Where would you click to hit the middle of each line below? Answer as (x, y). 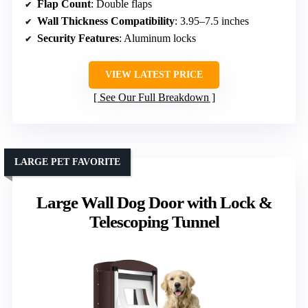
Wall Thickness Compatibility (106, 21)
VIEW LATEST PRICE (154, 74)
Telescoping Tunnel (154, 221)
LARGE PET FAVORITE (67, 162)
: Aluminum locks (157, 38)
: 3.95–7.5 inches (212, 21)
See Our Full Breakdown (154, 97)
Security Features (78, 38)
